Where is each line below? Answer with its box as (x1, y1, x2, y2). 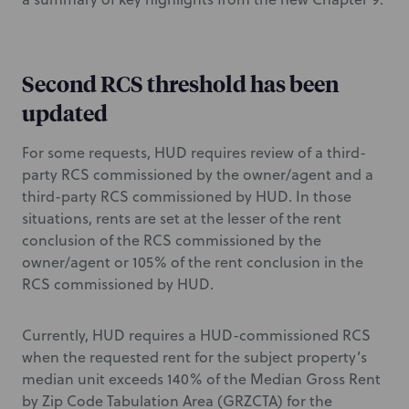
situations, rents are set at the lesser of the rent (22, 208, 341, 228)
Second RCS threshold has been (22, 68, 339, 98)
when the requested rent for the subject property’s (22, 347, 367, 367)
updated (22, 98, 108, 127)
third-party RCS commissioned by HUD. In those (22, 186, 351, 206)
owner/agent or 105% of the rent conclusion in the (22, 252, 363, 272)
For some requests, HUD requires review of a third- (22, 142, 366, 163)
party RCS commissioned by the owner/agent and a (22, 164, 373, 184)
